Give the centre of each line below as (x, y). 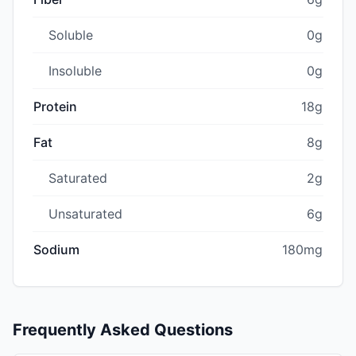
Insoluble (75, 70)
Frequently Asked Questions (123, 329)
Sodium (56, 249)
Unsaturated (85, 213)
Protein (55, 106)
